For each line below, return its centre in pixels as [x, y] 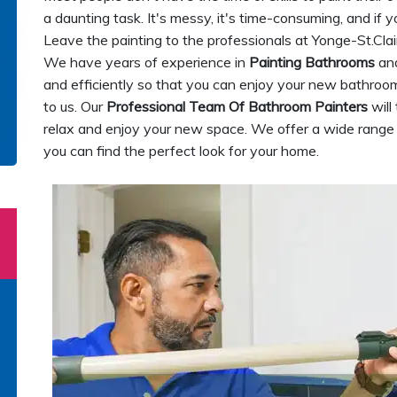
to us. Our [75, 106]
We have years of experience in [146, 62]
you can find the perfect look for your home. [181, 151]
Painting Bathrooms [312, 62]
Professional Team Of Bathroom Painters [237, 106]
